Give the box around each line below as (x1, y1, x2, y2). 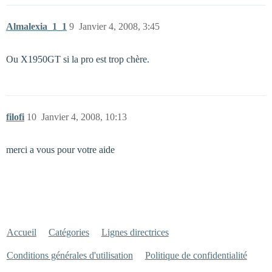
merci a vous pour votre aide (6, 144, 115, 155)
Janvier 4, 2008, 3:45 (79, 21, 160, 32)
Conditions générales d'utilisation (6, 250, 133, 260)
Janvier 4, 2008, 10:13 (41, 112, 127, 122)
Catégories (48, 227, 89, 237)
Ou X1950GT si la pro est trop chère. (6, 54, 149, 64)
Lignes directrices (101, 227, 169, 237)
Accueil (6, 227, 36, 237)
